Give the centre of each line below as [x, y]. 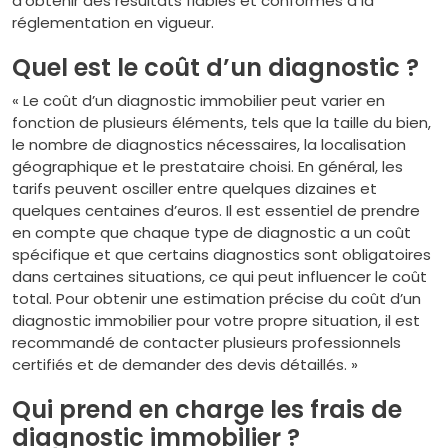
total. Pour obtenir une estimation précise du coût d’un [216, 298]
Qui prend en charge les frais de [207, 409]
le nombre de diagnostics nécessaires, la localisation [209, 144]
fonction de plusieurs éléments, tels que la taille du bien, [221, 122]
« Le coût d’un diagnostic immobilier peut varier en [198, 100]
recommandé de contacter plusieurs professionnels [206, 342]
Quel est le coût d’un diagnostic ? [215, 67]
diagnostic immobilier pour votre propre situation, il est [216, 320]
